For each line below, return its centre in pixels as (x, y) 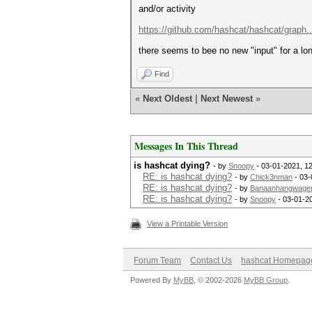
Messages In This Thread (186, 146)
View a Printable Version (187, 224)
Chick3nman (271, 177)
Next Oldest (167, 99)
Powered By (152, 280)
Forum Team (157, 260)
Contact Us (211, 260)
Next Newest (227, 99)
